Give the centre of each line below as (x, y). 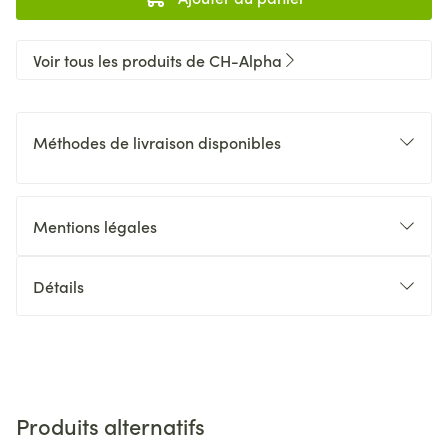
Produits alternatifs (110, 425)
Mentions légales (95, 226)
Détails (58, 286)
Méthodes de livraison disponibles (157, 142)
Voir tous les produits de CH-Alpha (157, 60)
